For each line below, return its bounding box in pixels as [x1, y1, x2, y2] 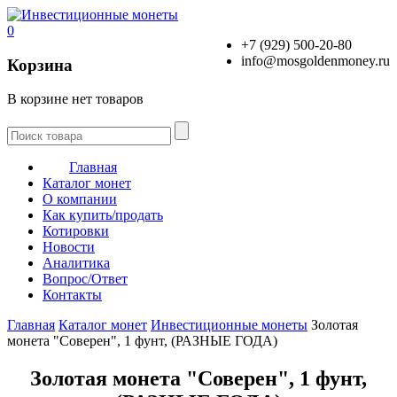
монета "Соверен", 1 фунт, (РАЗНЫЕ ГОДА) [7, 333, 277, 349]
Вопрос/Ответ [43, 271, 128, 287]
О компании [43, 191, 117, 207]
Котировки [43, 223, 109, 239]
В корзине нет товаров [7, 91, 144, 107]
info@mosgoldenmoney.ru [241, 53, 390, 68]
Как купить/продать [43, 207, 163, 223]
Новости [43, 239, 95, 255]
